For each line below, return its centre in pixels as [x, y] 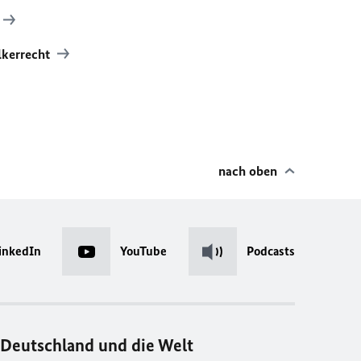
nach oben [248, 171]
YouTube [144, 251]
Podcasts [270, 251]
